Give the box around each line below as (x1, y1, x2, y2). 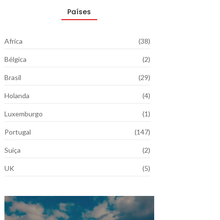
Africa (4, 37, 23, 45)
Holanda (4, 91, 29, 100)
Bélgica (4, 55, 27, 63)
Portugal (4, 128, 31, 136)
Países (67, 7, 91, 17)
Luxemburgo (4, 110, 43, 118)
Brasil (4, 73, 21, 82)
